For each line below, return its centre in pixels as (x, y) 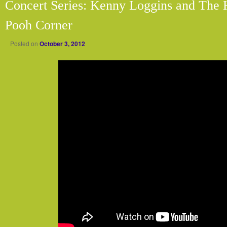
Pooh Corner (39, 25)
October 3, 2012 (62, 44)
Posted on (25, 44)
